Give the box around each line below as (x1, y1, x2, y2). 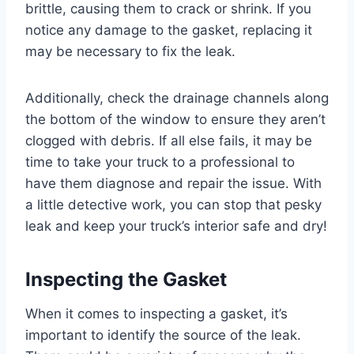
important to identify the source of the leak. (25, 326, 301, 343)
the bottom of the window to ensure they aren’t (25, 111, 326, 127)
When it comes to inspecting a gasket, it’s (25, 305, 288, 322)
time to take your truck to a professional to (25, 153, 295, 170)
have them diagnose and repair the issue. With (25, 175, 322, 191)
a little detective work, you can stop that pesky (25, 196, 322, 213)
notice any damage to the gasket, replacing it (25, 21, 312, 38)
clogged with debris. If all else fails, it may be (25, 132, 312, 149)
